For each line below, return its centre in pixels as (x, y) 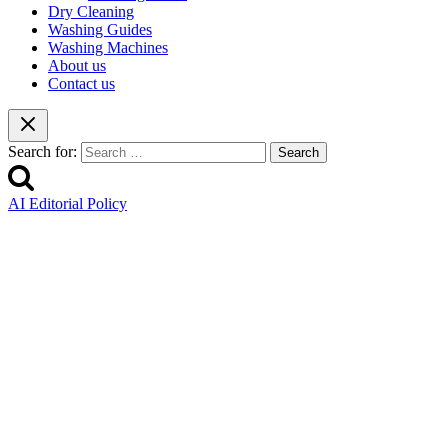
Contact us (81, 84)
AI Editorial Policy (67, 204)
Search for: (42, 152)
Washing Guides (100, 30)
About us (77, 66)
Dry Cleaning (91, 12)
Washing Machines (108, 48)
